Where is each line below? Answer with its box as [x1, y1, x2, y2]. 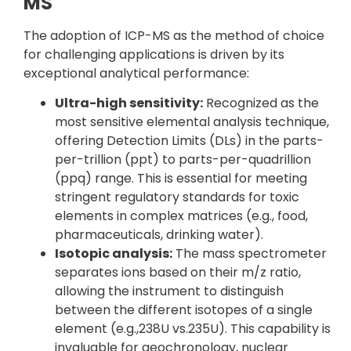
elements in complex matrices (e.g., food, [55, 207, 308, 226]
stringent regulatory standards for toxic [55, 188, 299, 207]
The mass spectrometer [172, 244, 327, 263]
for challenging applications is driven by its [24, 45, 284, 63]
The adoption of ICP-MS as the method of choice [24, 26, 324, 45]
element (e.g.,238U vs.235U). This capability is [55, 320, 331, 338]
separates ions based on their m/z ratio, [55, 263, 301, 282]
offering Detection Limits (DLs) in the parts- [55, 132, 324, 150]
